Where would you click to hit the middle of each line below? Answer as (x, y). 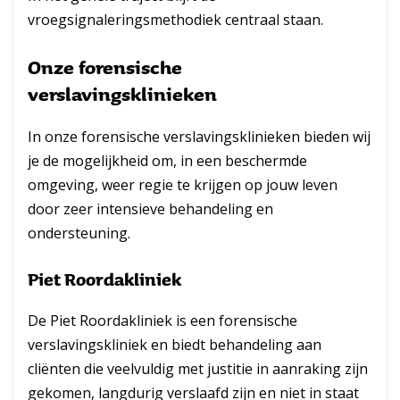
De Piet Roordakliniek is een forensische (162, 321)
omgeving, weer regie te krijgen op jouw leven (183, 185)
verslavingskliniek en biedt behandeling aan (175, 345)
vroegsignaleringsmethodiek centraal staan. (175, 20)
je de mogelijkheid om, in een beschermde (167, 161)
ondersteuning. (79, 233)
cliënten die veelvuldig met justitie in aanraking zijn (198, 369)
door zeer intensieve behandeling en (150, 209)
